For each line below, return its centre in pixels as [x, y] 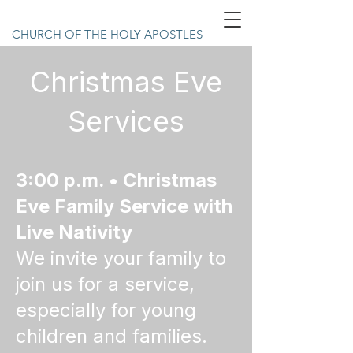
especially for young [106, 310]
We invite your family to [121, 258]
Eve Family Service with [124, 206]
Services [126, 121]
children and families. [111, 336]
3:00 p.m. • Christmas [116, 180]
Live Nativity [74, 232]
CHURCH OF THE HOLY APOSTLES [107, 34]
